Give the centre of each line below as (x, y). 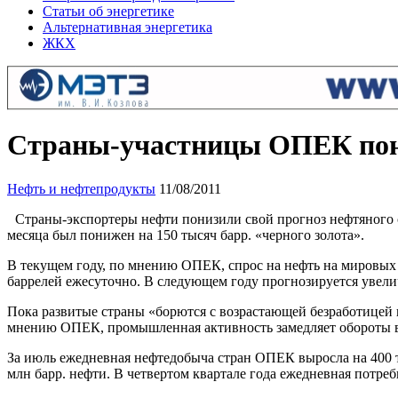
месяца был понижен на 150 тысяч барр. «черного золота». (186, 235)
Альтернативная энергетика (127, 27)
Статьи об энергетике (108, 11)
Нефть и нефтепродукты (81, 188)
